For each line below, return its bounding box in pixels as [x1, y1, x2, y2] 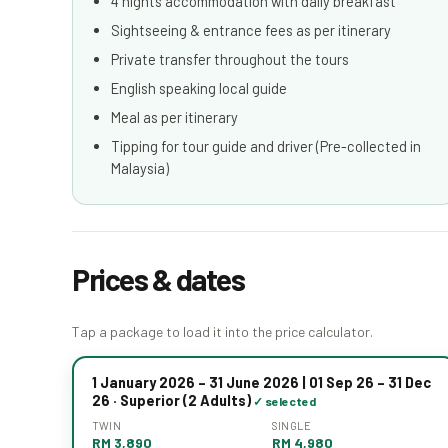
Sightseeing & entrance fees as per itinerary [111, 20, 391, 39]
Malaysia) [111, 158, 169, 177]
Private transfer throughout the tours [111, 49, 349, 68]
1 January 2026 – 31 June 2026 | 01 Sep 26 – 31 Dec [91, 373, 431, 391]
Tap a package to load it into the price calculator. [72, 322, 373, 340]
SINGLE [271, 419, 312, 432]
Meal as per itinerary [111, 107, 238, 126]
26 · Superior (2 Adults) [91, 391, 251, 409]
